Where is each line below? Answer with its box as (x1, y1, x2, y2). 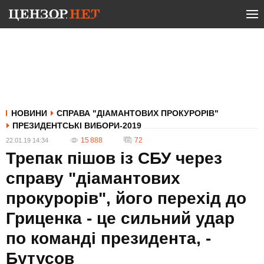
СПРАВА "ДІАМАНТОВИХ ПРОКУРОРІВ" (57, 108, 219, 118)
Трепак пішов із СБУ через (6, 149, 222, 167)
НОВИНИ (11, 108, 47, 118)
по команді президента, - (6, 229, 211, 247)
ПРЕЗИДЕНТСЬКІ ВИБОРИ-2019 (12, 121, 141, 130)
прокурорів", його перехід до (6, 189, 246, 207)
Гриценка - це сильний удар (6, 209, 235, 227)
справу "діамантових (6, 169, 180, 187)
